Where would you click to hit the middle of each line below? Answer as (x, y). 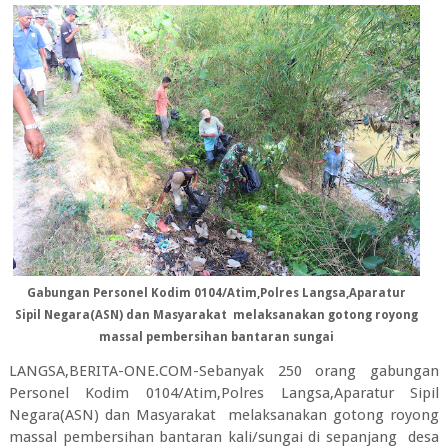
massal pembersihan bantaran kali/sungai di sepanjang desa (224, 436)
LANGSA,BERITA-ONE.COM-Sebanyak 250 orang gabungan (224, 370)
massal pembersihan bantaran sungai (216, 337)
